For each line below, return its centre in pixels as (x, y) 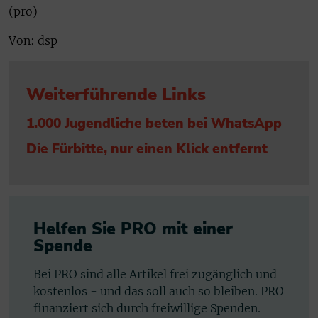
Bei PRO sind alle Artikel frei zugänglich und (155, 274)
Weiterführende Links (116, 94)
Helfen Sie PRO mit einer (133, 229)
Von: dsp (33, 40)
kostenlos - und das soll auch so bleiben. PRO (159, 291)
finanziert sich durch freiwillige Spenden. (147, 308)
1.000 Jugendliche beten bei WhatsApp (154, 123)
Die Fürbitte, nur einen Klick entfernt (147, 149)
